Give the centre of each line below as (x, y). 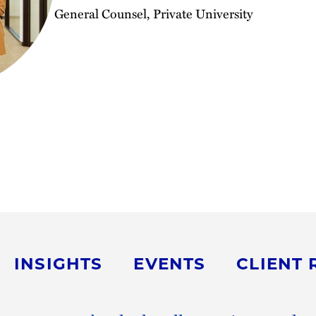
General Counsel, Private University (153, 13)
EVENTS (170, 264)
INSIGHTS (59, 264)
